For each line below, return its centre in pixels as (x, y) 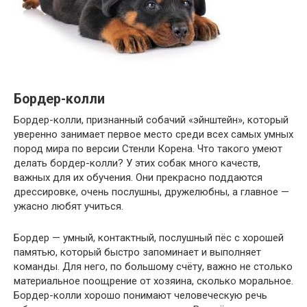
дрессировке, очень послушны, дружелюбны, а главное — (151, 192)
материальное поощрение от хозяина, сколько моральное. (153, 281)
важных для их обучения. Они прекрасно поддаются (138, 178)
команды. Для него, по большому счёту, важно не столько (153, 267)
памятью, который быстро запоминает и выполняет (137, 253)
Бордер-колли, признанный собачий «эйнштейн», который (151, 120)
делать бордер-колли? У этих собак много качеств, (137, 163)
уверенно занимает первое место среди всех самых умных (153, 135)
